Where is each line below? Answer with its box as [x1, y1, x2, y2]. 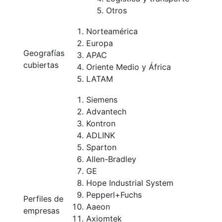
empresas [23, 206, 59, 216]
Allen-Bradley [86, 154, 136, 164]
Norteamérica [86, 26, 138, 36]
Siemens [86, 95, 117, 105]
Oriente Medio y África [86, 62, 171, 72]
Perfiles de [23, 194, 63, 204]
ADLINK [86, 130, 115, 140]
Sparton [86, 142, 116, 152]
